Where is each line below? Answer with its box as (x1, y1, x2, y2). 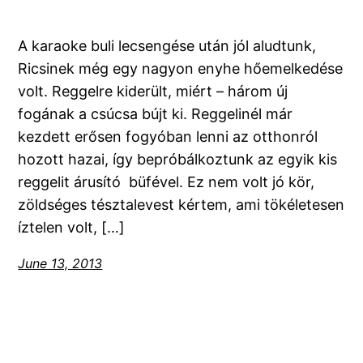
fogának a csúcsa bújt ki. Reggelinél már (18, 105, 293, 122)
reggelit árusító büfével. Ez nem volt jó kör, (18, 173, 315, 190)
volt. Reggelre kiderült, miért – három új (18, 82, 288, 100)
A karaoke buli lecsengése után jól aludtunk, (18, 36, 317, 54)
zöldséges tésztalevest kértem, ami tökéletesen (18, 195, 345, 213)
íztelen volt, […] (18, 218, 126, 236)
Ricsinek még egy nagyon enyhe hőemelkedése (18, 59, 344, 77)
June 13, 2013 (18, 254, 103, 271)
